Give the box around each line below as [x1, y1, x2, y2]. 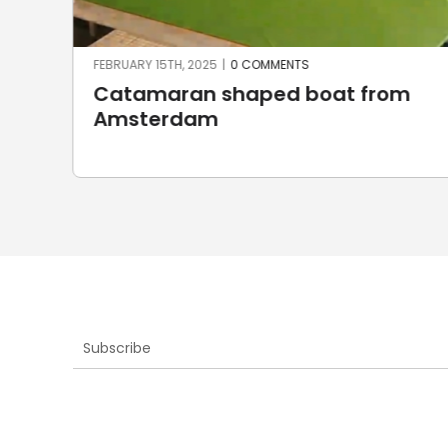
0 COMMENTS [229, 55, 309, 73]
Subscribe [82, 338, 151, 359]
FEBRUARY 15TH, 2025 [92, 55, 217, 73]
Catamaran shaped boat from [92, 79, 410, 108]
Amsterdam [92, 104, 218, 133]
